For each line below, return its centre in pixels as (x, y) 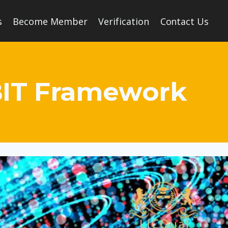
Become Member (50, 21)
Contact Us (184, 21)
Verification (124, 21)
